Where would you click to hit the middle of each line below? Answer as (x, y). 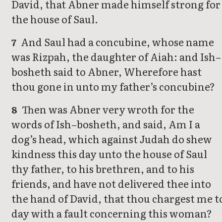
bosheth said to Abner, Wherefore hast (107, 72)
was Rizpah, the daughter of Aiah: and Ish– (116, 57)
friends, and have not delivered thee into (111, 184)
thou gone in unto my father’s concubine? (113, 86)
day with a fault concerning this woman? (112, 213)
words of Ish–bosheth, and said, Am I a (106, 124)
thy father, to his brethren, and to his (103, 169)
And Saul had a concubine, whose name (117, 42)
